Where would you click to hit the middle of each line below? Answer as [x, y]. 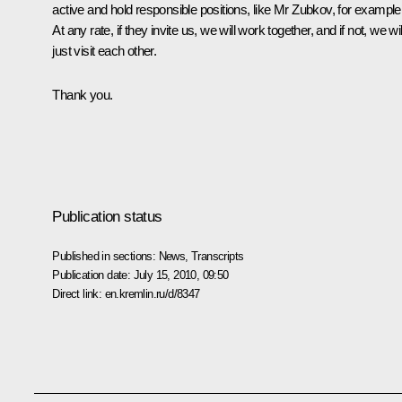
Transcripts [218, 256]
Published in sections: [105, 256]
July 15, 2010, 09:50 [181, 275]
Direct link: [79, 293]
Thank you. [83, 94]
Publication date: [93, 275]
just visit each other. [105, 50]
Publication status [107, 216]
